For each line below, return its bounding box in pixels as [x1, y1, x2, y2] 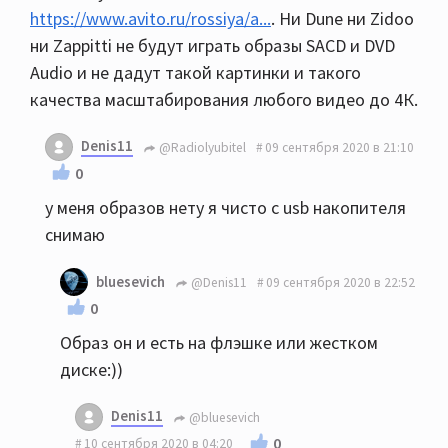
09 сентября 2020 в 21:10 [265, 138, 414, 156]
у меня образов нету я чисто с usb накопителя [45, 196, 406, 219]
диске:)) [60, 358, 123, 381]
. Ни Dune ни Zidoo [271, 7, 414, 30]
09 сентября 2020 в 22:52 [266, 273, 415, 291]
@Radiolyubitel [156, 138, 246, 156]
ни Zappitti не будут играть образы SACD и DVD [30, 34, 395, 57]
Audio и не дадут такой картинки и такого [30, 61, 361, 84]
